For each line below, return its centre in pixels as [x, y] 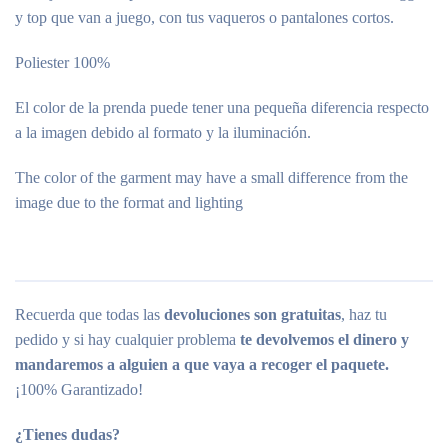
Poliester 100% [62, 62]
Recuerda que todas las [89, 314]
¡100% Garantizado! [79, 389]
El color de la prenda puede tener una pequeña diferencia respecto [222, 107]
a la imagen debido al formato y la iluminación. [163, 132]
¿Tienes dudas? [67, 434]
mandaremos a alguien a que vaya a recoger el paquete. [202, 364]
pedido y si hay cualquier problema [127, 339]
